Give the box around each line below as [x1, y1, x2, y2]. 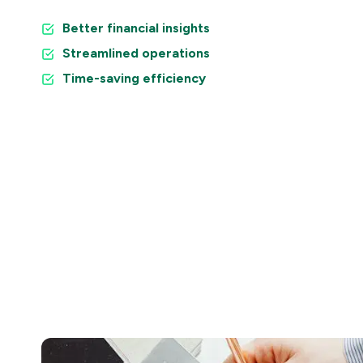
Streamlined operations [62, 45, 210, 61]
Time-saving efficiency [62, 70, 206, 86]
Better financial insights [62, 20, 210, 36]
